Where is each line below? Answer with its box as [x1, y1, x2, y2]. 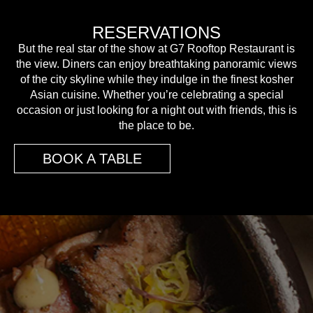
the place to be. [119, 119, 194, 132]
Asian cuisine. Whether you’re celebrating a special [29, 89, 284, 101]
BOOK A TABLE [43, 150, 142, 166]
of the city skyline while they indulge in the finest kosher [20, 73, 293, 86]
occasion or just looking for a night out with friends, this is [16, 104, 297, 117]
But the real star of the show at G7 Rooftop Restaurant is [18, 43, 295, 55]
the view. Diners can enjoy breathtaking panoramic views [16, 58, 297, 71]
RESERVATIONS [92, 23, 221, 43]
